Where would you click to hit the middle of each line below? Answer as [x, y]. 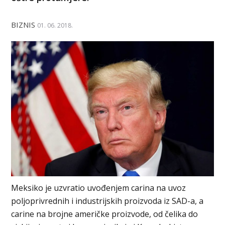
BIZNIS [23, 24]
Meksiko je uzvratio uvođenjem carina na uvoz [99, 188]
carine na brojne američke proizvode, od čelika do [105, 214]
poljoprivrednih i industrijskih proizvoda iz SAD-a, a [107, 201]
